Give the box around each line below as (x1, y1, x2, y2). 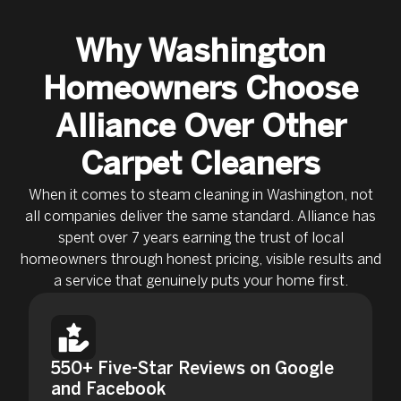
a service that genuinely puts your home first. (53, 274, 348, 288)
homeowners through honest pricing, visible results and (20, 252, 381, 267)
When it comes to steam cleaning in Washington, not (28, 188, 373, 202)
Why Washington (75, 38, 326, 68)
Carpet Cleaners (81, 150, 320, 181)
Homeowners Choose (43, 75, 358, 106)
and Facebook (51, 381, 166, 398)
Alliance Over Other (55, 113, 346, 143)
